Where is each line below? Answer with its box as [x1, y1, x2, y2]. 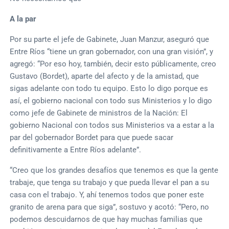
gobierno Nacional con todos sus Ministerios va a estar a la [10, 120, 215, 130]
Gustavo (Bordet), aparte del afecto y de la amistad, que [10, 71, 199, 81]
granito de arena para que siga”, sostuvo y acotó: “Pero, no [10, 202, 210, 212]
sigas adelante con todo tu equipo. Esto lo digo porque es [10, 83, 209, 93]
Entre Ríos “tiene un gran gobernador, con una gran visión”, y [10, 47, 214, 56]
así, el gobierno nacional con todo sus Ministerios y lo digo [10, 96, 213, 105]
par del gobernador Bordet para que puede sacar [10, 132, 174, 142]
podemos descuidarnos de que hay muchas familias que [10, 214, 203, 224]
